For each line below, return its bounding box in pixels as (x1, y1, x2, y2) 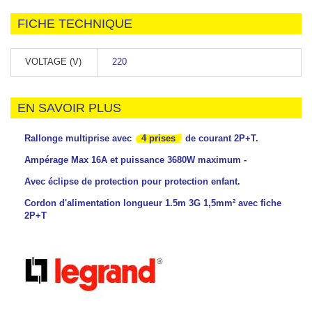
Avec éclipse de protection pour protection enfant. (24, 176, 243, 187)
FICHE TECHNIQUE (17, 17, 132, 31)
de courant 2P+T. (182, 133, 258, 143)
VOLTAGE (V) (25, 56, 81, 67)
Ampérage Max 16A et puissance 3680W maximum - (24, 155, 247, 165)
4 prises (141, 133, 175, 143)
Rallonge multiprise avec (24, 133, 134, 143)
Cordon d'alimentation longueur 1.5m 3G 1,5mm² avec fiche (24, 198, 281, 208)
